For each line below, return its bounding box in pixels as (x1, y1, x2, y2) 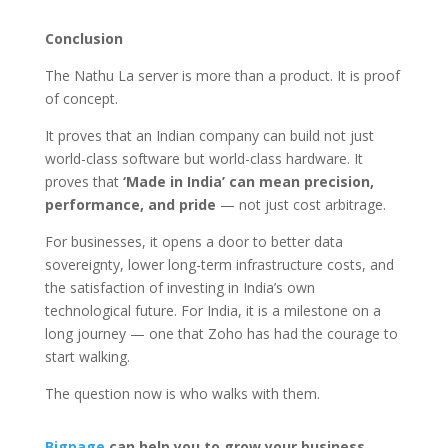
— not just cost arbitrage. (215, 195, 386, 215)
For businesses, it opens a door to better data (44, 232, 343, 252)
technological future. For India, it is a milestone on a (44, 301, 381, 321)
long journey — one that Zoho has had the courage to (44, 324, 398, 344)
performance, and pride (44, 195, 216, 215)
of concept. (44, 89, 118, 109)
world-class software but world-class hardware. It (44, 149, 363, 169)
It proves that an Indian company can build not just (44, 126, 374, 146)
